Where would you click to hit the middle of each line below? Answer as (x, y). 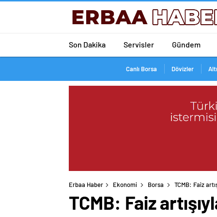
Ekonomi (125, 185)
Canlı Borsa (141, 69)
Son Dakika (87, 44)
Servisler (139, 44)
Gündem (186, 44)
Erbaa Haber (86, 185)
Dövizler (182, 69)
